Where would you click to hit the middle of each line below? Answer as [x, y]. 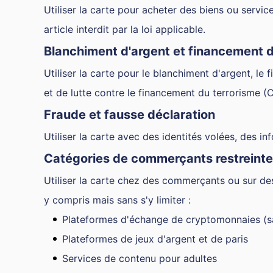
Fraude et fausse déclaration [129, 115]
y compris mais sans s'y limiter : [117, 200]
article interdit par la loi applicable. [125, 29]
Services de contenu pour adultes [140, 258]
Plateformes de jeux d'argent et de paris [155, 239]
